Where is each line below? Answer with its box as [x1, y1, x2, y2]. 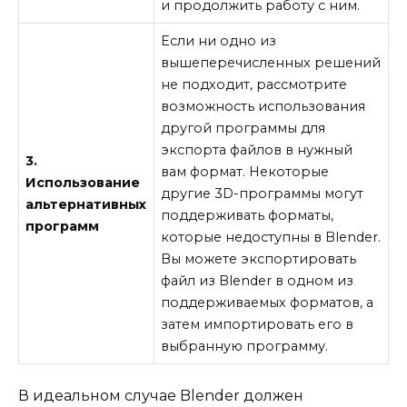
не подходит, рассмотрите [161, 75, 348, 93]
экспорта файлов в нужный [161, 141, 353, 158]
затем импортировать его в [161, 315, 354, 333]
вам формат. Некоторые [161, 163, 330, 180]
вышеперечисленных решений [161, 54, 382, 71]
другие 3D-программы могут [161, 184, 364, 202]
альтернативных [25, 195, 147, 213]
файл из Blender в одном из [161, 272, 354, 289]
